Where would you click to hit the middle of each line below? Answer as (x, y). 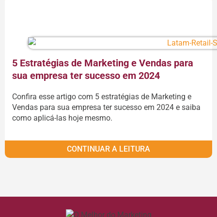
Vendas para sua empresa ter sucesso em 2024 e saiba (106, 107)
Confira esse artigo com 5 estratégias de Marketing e (102, 96)
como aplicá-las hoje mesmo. (62, 118)
